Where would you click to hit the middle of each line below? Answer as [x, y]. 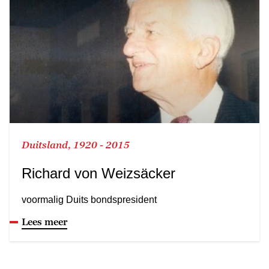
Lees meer [44, 221]
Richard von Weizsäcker [98, 173]
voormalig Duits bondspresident [89, 199]
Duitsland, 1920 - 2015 [76, 144]
